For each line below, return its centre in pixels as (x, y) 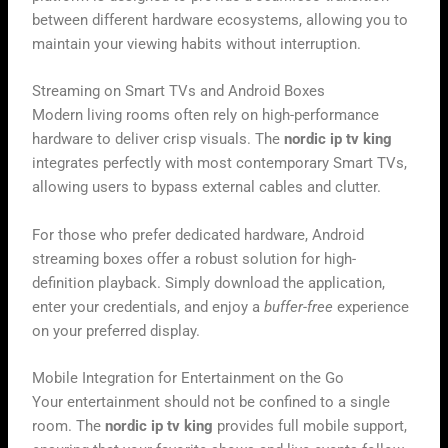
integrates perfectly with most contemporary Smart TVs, (220, 163)
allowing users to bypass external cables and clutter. (207, 187)
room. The (69, 426)
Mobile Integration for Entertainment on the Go (188, 378)
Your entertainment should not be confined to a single (211, 402)
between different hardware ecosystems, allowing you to (220, 19)
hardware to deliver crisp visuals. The (158, 139)
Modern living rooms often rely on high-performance (206, 115)
